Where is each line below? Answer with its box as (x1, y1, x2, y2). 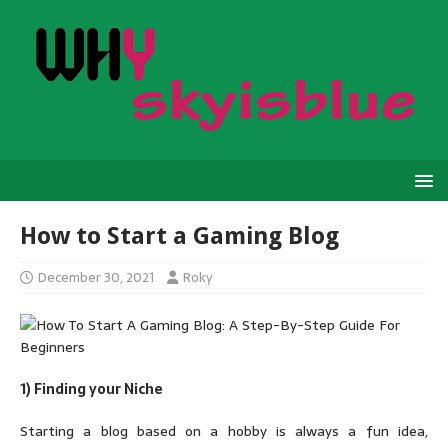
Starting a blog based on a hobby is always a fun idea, (20, 420, 428, 442)
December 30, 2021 (38, 267, 154, 288)
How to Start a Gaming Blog (20, 222, 339, 250)
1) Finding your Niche (20, 378, 163, 400)
